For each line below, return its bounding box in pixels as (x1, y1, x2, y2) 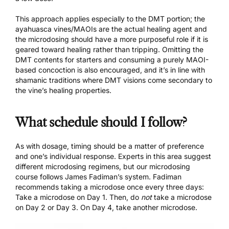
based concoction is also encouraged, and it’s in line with (15, 65, 205, 74)
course (15, 172, 38, 181)
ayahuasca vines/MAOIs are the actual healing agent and (15, 24, 207, 33)
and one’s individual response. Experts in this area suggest (15, 151, 211, 161)
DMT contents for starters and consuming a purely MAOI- (15, 55, 209, 64)
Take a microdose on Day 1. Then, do (15, 192, 141, 201)
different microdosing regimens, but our (15, 162, 149, 171)
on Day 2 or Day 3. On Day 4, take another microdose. (15, 202, 197, 212)
